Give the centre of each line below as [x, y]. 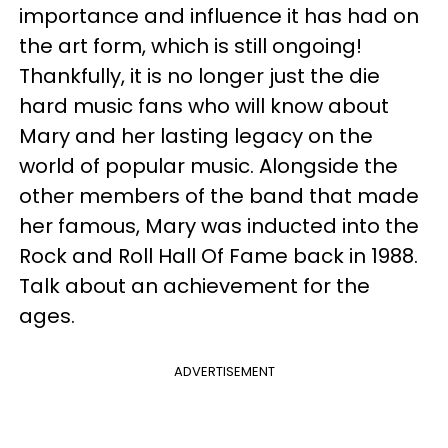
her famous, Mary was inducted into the [219, 226]
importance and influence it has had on [219, 16]
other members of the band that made [219, 196]
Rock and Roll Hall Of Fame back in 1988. [218, 256]
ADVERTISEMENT [224, 371]
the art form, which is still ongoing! [190, 46]
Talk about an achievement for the [194, 286]
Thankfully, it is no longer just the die [199, 76]
